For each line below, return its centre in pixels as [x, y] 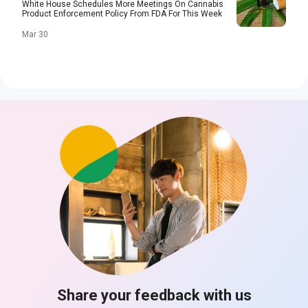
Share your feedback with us [154, 295]
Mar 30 [35, 34]
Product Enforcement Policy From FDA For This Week [122, 14]
